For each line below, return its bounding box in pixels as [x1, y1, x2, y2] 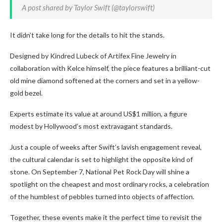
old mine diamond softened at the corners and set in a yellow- [10, 76, 200, 85]
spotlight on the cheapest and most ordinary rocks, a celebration [10, 179, 209, 188]
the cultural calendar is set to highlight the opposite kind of [10, 155, 193, 164]
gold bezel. [10, 88, 43, 97]
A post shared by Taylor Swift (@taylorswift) [22, 2, 155, 12]
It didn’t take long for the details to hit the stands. [10, 30, 165, 39]
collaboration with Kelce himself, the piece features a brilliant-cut [10, 63, 211, 72]
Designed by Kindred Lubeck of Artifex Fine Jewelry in [10, 51, 176, 60]
